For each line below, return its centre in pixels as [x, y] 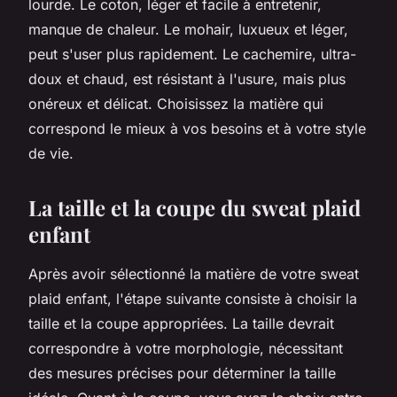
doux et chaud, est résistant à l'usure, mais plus [187, 78]
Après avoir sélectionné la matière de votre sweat [194, 273]
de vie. [51, 153]
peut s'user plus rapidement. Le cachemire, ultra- [192, 54]
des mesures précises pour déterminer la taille [182, 373]
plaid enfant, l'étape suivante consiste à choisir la [193, 298]
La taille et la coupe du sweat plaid [195, 207]
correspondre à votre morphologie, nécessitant [186, 348]
